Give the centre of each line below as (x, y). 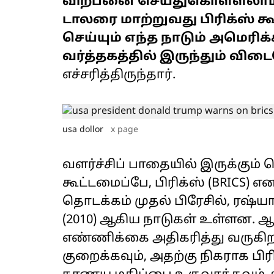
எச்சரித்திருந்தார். (119, 75)
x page (124, 130)
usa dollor (83, 130)
